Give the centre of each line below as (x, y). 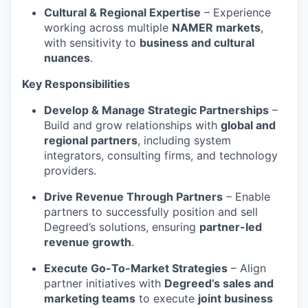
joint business (235, 298)
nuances (67, 58)
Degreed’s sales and (219, 283)
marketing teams (90, 298)
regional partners (91, 140)
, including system (184, 140)
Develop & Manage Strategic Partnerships (156, 110)
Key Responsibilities (76, 84)
